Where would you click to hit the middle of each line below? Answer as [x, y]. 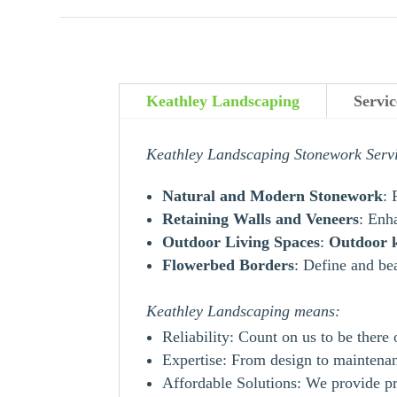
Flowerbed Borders [229, 265]
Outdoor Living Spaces [241, 241]
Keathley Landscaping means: [244, 311]
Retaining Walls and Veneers [261, 218]
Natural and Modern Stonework [273, 195]
